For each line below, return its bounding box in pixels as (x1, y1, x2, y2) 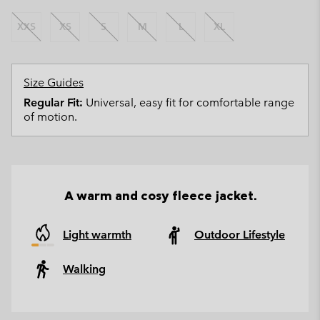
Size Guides (24, 75, 84, 89)
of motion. (24, 109, 77, 124)
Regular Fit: (24, 95, 83, 109)
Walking (63, 261, 106, 276)
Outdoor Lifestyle (194, 227, 285, 241)
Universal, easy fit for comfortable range (83, 95, 294, 109)
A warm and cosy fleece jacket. (64, 186, 256, 204)
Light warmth (63, 227, 131, 241)
